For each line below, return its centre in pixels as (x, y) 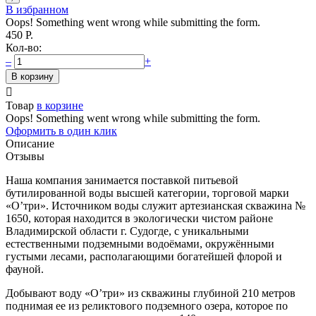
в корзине (60, 105)
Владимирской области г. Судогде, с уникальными (127, 231)
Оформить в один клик (61, 130)
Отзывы (25, 156)
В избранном (37, 9)
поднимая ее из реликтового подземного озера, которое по (147, 305)
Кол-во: (24, 47)
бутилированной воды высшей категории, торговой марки (147, 193)
